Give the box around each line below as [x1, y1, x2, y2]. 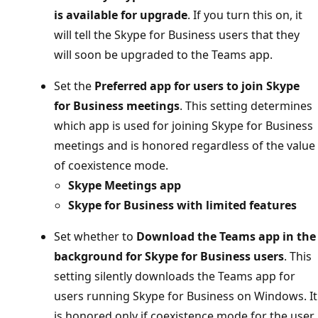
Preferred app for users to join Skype [94, 77, 300, 94]
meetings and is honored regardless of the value [54, 137, 315, 153]
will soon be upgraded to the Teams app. [54, 46, 273, 62]
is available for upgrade [54, 6, 187, 23]
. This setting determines [180, 97, 312, 114]
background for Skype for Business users [54, 248, 284, 264]
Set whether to [54, 228, 136, 244]
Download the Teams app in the [136, 228, 316, 244]
